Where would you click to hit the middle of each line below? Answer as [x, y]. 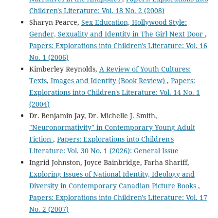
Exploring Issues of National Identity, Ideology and [112, 174]
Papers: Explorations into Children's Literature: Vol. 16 [118, 45]
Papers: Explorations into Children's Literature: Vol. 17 [118, 197]
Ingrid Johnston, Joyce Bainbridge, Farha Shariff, [109, 162]
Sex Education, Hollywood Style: [134, 22]
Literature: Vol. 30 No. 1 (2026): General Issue [104, 150]
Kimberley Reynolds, [64, 69]
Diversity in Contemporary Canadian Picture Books [113, 185]
